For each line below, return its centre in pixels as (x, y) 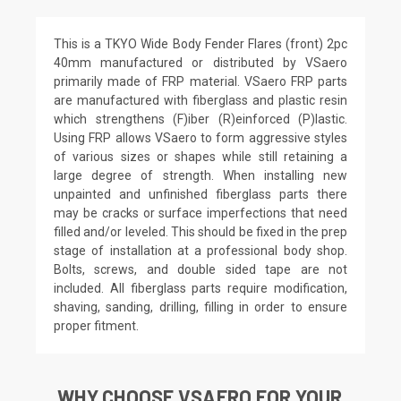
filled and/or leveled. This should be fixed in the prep (200, 231)
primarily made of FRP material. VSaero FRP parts (200, 81)
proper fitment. (96, 325)
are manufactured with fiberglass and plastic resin (200, 100)
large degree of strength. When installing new (200, 175)
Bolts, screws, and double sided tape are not (200, 269)
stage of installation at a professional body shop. (200, 250)
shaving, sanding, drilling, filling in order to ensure (200, 307)
